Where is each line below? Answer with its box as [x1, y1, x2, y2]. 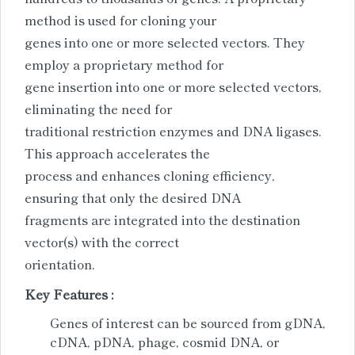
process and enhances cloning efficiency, [25, 165, 275, 185]
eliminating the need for [25, 98, 172, 118]
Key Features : [25, 284, 113, 303]
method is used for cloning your [25, 10, 216, 29]
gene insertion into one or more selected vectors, [25, 76, 322, 96]
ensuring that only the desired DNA [25, 187, 241, 207]
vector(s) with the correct [25, 231, 179, 251]
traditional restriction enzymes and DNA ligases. [25, 120, 322, 140]
